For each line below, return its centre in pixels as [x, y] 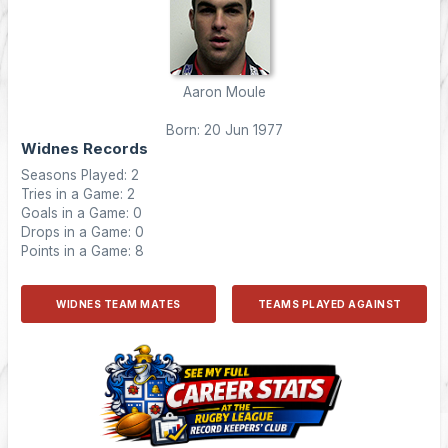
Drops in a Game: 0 [82, 232]
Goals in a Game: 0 [81, 213]
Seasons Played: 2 [80, 175]
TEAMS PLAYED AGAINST [329, 304]
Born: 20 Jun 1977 [224, 130]
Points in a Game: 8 [82, 251]
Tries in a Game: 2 [78, 194]
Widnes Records [84, 148]
